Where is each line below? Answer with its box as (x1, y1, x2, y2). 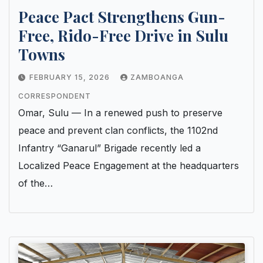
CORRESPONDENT (18, 91, 91, 100)
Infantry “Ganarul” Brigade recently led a (18, 141, 201, 154)
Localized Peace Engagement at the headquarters (18, 159, 239, 171)
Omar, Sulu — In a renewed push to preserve (18, 106, 222, 119)
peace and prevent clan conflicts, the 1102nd (18, 124, 218, 136)
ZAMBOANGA (130, 72, 184, 82)
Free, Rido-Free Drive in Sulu (18, 25, 228, 46)
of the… (18, 177, 53, 189)
